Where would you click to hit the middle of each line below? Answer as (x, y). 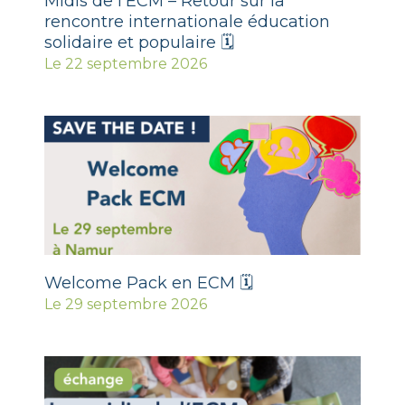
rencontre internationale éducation (187, 21)
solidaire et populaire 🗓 (139, 42)
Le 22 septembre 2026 (126, 63)
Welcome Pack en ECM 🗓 (149, 283)
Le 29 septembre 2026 (126, 304)
